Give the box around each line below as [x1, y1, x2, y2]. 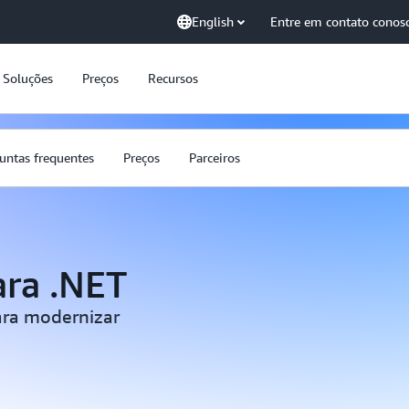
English [192, 14, 234, 29]
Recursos [148, 70, 198, 86]
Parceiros [189, 150, 240, 165]
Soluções [3, 70, 53, 86]
